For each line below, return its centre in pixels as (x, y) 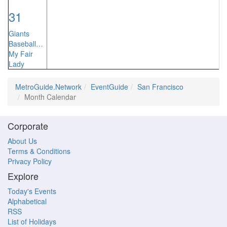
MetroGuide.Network (48, 87)
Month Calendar (50, 97)
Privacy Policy (30, 161)
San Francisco (160, 87)
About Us (22, 141)
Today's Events (32, 191)
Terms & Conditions (39, 151)
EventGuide (109, 87)
